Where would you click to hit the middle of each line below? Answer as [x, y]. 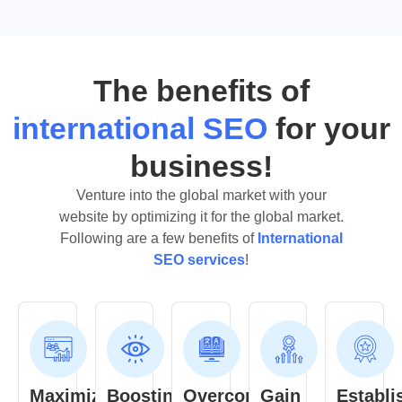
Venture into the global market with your [201, 195]
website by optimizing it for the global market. [201, 216]
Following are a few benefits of [158, 238]
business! [201, 166]
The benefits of [201, 90]
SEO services [199, 259]
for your [332, 128]
